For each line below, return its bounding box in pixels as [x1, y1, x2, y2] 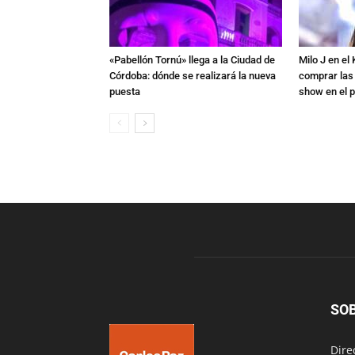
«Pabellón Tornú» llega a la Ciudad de [109, 53, 275, 66]
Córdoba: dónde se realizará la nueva [109, 69, 276, 82]
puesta [109, 85, 140, 97]
